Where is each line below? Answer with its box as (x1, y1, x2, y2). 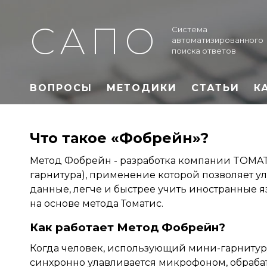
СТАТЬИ (191, 82, 240, 94)
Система (172, 24, 207, 34)
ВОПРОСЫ (30, 82, 92, 94)
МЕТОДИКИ (107, 82, 177, 94)
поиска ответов (172, 46, 236, 55)
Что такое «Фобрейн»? (30, 129, 209, 147)
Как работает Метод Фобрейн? (30, 221, 225, 234)
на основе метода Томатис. (30, 198, 163, 209)
